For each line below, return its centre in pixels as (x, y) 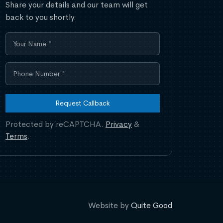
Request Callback (83, 103)
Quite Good (152, 206)
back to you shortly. (41, 17)
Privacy (119, 124)
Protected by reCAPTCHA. (56, 124)
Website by (110, 206)
